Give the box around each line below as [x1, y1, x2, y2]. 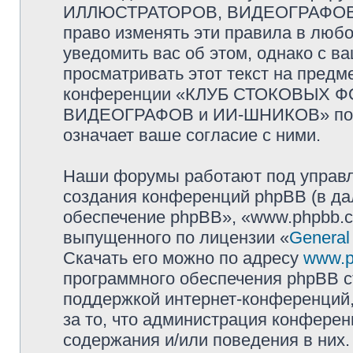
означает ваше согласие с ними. [63, 125, 321, 145]
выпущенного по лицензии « [63, 228, 289, 247]
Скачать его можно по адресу [63, 248, 303, 268]
